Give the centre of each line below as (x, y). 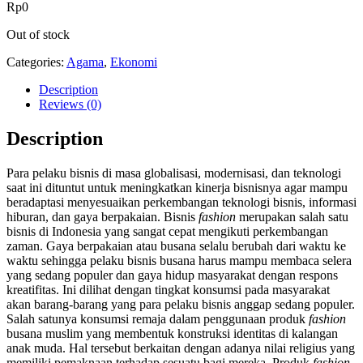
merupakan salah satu (294, 216)
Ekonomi (134, 62)
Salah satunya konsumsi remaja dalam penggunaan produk (158, 318)
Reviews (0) (70, 104)
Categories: (36, 62)
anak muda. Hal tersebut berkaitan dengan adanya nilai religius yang (181, 348)
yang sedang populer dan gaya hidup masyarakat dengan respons (172, 275)
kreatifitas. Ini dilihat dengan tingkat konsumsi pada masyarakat (168, 289)
